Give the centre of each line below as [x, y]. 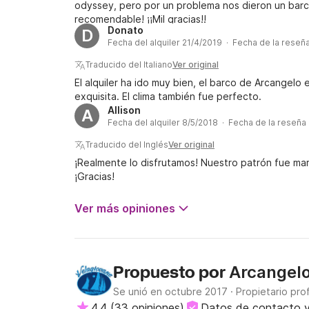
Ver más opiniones [125, 208]
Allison [124, 110]
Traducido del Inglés [127, 144]
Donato [126, 30]
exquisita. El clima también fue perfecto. [168, 96]
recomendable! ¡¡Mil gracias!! [140, 19]
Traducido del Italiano [129, 64]
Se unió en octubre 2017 [170, 291]
